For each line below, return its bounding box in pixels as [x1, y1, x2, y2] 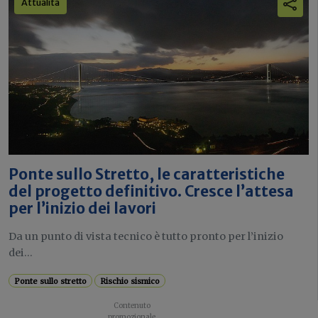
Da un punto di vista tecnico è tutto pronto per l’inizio [9, 229, 283, 243]
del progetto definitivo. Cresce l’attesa [9, 182, 294, 201]
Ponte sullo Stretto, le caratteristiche [9, 165, 285, 184]
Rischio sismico [100, 275, 160, 286]
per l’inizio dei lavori [9, 199, 156, 218]
